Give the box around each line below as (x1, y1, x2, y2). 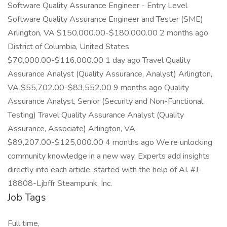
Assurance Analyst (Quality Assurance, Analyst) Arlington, (8, 68, 212, 80)
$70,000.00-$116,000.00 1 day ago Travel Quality (8, 55, 191, 66)
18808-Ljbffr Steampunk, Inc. (8, 178, 112, 189)
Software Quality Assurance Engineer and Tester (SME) (8, 14, 203, 25)
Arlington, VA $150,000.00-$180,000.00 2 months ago (8, 27, 208, 39)
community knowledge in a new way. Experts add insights (8, 150, 210, 162)
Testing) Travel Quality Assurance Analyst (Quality (8, 109, 184, 121)
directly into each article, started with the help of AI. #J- (8, 164, 202, 175)
